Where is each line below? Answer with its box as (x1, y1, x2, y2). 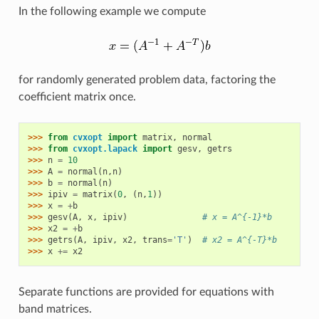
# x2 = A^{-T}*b (202, 234, 277, 245)
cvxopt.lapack (72, 143, 137, 154)
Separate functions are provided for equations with (18, 286, 274, 298)
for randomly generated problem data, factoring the (18, 73, 276, 85)
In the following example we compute (18, 5, 206, 17)
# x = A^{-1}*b (202, 211, 272, 222)
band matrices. (18, 303, 92, 315)
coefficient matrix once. (18, 90, 136, 103)
